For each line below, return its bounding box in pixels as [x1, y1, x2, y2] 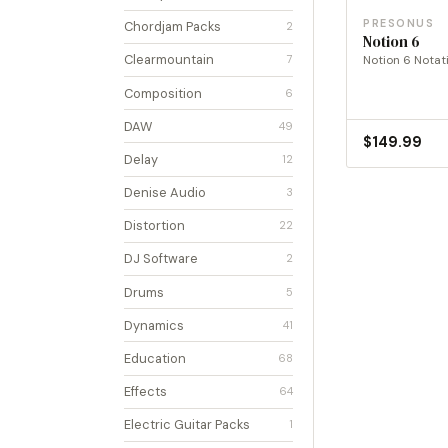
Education [124, 350, 186, 368]
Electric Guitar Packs [124, 416, 250, 434]
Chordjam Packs [124, 18, 221, 36]
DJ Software [124, 250, 198, 268]
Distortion [124, 217, 185, 235]
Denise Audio [124, 184, 206, 202]
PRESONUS [363, 15, 435, 30]
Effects [124, 383, 167, 401]
